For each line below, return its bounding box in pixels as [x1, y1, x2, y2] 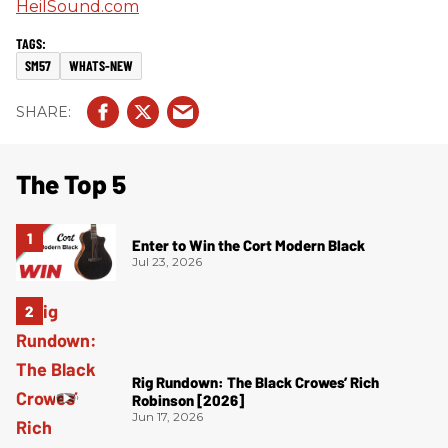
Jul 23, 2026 [132, 254, 202, 270]
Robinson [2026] [132, 390, 244, 409]
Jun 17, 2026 [132, 408, 203, 424]
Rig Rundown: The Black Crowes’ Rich [132, 372, 379, 391]
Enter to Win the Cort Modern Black [132, 236, 365, 255]
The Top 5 [16, 168, 126, 200]
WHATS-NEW [69, 57, 133, 75]
